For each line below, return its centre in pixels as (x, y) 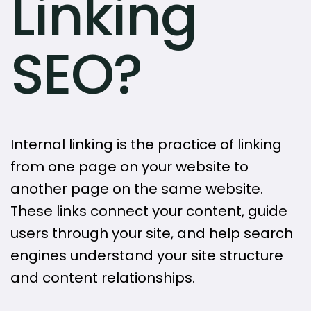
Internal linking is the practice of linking (146, 145)
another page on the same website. (137, 189)
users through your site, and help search (152, 234)
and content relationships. (103, 278)
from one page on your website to (129, 167)
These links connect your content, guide (149, 211)
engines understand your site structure (147, 256)
